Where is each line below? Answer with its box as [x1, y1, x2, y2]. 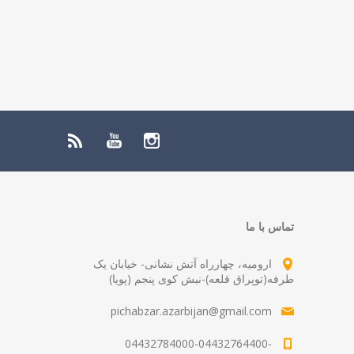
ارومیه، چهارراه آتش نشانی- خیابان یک [93, 255, 272, 271]
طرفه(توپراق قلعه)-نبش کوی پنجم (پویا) [109, 270, 294, 286]
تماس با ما [246, 218, 294, 234]
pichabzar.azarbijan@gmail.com [111, 303, 272, 318]
